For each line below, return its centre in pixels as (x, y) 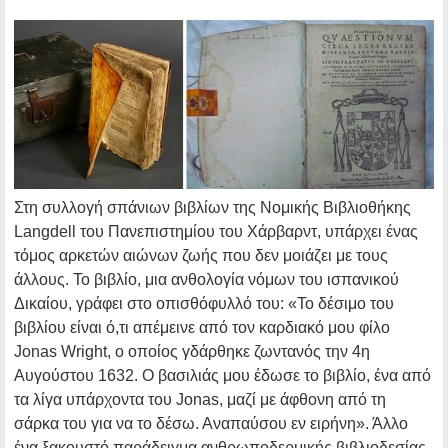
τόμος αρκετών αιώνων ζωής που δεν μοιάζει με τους (201, 256)
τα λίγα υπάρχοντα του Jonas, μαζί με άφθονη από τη (200, 400)
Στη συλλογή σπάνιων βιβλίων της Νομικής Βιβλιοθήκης (212, 208)
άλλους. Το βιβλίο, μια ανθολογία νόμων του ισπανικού (206, 280)
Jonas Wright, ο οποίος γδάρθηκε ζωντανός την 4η (192, 352)
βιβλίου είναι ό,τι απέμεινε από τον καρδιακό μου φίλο (202, 328)
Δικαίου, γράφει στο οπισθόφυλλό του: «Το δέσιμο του (204, 304)
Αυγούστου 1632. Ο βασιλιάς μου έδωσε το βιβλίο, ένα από (222, 376)
